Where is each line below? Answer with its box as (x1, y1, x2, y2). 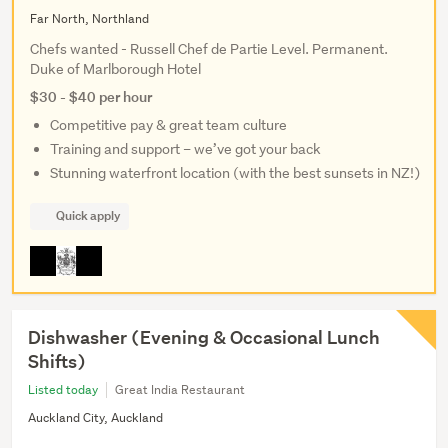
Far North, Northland (30, 9, 149, 27)
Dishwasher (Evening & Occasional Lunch (28, 325, 380, 349)
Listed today (28, 380, 98, 398)
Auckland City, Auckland (28, 408, 163, 426)
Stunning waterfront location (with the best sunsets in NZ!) (50, 163, 420, 182)
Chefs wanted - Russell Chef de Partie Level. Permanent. (30, 39, 388, 58)
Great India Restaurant (115, 380, 245, 398)
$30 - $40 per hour (30, 86, 152, 106)
